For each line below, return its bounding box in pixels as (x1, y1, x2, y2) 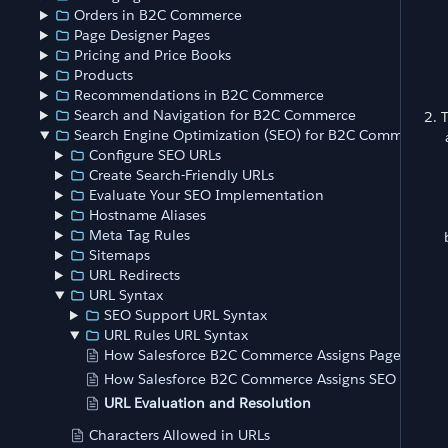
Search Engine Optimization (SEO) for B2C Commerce (74, 126, 432, 145)
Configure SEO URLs (89, 146, 222, 165)
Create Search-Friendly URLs (89, 166, 275, 185)
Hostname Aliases (89, 206, 207, 225)
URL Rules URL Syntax (104, 326, 249, 345)
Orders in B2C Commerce (74, 6, 243, 25)
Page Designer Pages (74, 26, 211, 45)
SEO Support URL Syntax (104, 306, 268, 325)
